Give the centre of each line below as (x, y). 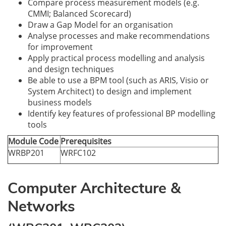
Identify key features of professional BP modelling (122, 114)
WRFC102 (78, 153)
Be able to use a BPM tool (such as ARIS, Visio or (118, 80)
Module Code (33, 141)
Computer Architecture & (94, 188)
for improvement (60, 47)
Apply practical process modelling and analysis (116, 58)
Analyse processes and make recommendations (119, 36)
